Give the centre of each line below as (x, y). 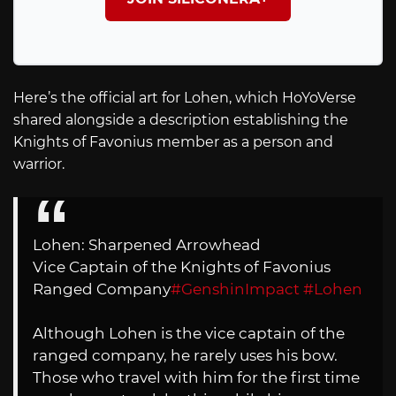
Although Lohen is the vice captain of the (189, 334)
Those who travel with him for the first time (196, 378)
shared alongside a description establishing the (181, 119)
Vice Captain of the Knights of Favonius (182, 267)
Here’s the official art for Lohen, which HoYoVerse (185, 97)
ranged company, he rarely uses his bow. (185, 356)
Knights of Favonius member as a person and (173, 141)
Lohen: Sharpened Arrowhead (147, 245)
